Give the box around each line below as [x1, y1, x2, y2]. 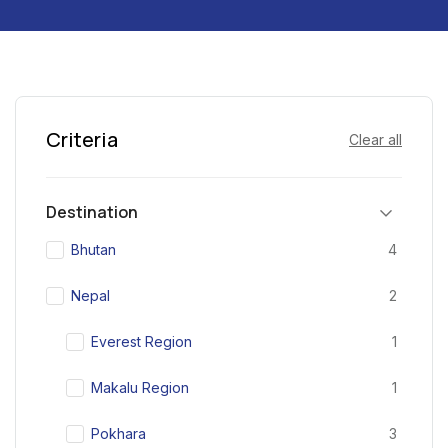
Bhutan [71, 241, 116, 259]
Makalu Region [91, 379, 189, 397]
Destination [46, 201, 138, 224]
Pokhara [91, 425, 146, 443]
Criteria [46, 126, 118, 154]
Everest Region [91, 333, 192, 351]
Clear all [349, 131, 402, 149]
